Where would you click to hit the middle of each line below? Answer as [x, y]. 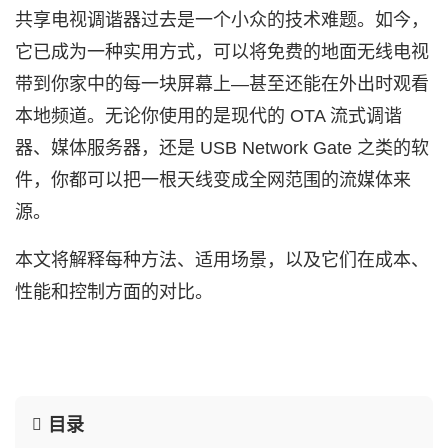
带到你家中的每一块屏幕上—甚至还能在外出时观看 [222, 84]
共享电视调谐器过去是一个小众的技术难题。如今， [222, 20]
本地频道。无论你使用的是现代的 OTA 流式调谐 [208, 116]
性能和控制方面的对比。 [114, 292]
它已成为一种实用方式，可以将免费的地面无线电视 [222, 52]
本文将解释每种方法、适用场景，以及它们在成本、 [222, 260]
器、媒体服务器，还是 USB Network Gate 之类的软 [222, 148]
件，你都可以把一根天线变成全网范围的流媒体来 [213, 180]
